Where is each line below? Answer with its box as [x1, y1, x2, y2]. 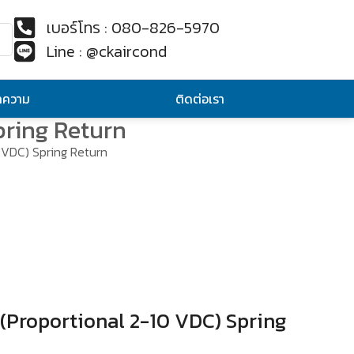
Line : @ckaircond [46, 40, 167, 63]
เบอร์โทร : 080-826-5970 [46, 16, 220, 40]
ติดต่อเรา [175, 89, 225, 108]
